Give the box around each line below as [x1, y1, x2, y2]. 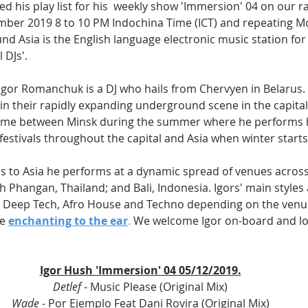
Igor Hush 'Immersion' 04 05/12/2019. [39, 263, 241, 278]
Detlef [53, 279, 81, 295]
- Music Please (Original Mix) [81, 279, 228, 295]
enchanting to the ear [8, 213, 128, 229]
